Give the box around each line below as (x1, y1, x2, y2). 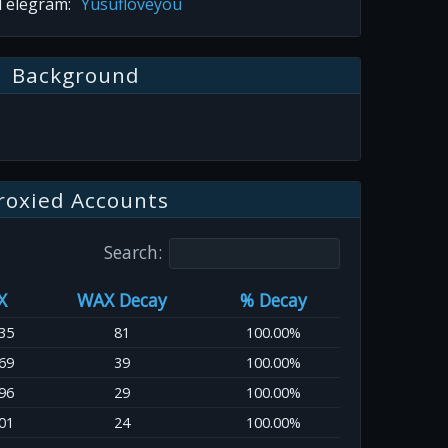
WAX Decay (76, 288, 167, 313)
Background (11, 61, 141, 90)
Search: (104, 240, 162, 265)
